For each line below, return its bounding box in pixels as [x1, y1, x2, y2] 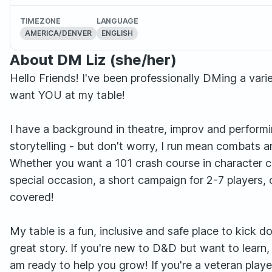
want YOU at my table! [10, 89, 125, 101]
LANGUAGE [97, 16, 138, 25]
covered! [10, 191, 54, 203]
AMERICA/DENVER [25, 29, 92, 38]
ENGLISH [101, 29, 133, 38]
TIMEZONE [20, 16, 61, 25]
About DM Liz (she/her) [10, 51, 177, 69]
